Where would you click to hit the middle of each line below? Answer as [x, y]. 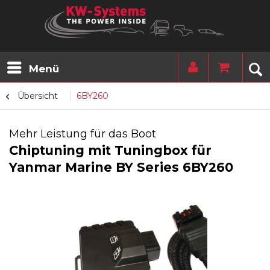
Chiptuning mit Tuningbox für [110, 150]
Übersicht [38, 96]
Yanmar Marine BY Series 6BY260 [121, 167]
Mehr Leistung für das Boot [83, 134]
